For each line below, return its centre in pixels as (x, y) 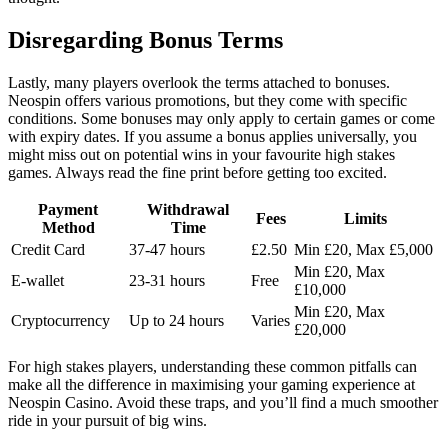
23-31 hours (167, 281)
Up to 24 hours (176, 321)
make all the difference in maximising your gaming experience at (211, 385)
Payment (68, 210)
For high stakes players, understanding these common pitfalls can (212, 367)
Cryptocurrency (60, 321)
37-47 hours (167, 250)
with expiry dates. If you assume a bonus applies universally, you (212, 137)
